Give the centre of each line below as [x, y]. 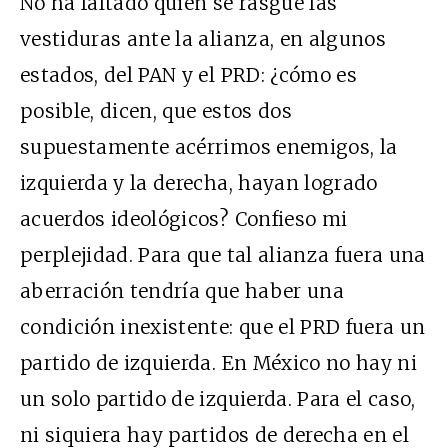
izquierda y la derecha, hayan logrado [199, 183]
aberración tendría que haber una [182, 291]
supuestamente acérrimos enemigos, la [209, 147]
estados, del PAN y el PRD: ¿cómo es [188, 75]
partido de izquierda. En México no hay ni [219, 363]
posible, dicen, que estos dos [156, 111]
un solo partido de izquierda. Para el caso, [218, 399]
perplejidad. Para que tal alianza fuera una [223, 255]
